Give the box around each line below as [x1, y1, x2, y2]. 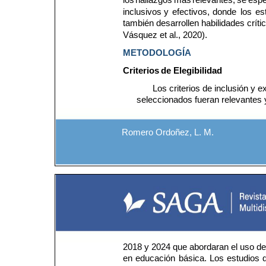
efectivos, [172, 7, 213, 17]
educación [135, 253, 178, 263]
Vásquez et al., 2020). [122, 30, 207, 40]
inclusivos [122, 7, 164, 17]
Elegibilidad [173, 65, 223, 75]
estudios [227, 253, 262, 263]
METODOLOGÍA [122, 47, 191, 58]
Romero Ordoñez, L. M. [122, 128, 214, 138]
